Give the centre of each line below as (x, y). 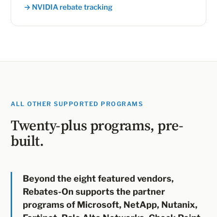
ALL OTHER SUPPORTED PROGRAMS (77, 104)
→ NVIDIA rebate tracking (68, 7)
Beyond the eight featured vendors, (98, 178)
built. (27, 141)
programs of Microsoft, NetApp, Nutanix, (110, 205)
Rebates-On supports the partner (94, 192)
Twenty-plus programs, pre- (97, 125)
